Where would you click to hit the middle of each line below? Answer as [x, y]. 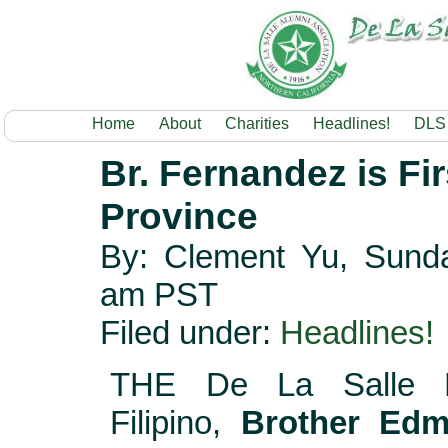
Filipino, [175, 422]
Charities [257, 123]
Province [179, 216]
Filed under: [190, 332]
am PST [159, 294]
